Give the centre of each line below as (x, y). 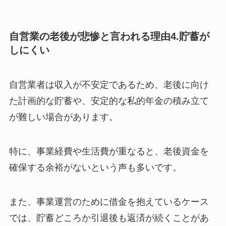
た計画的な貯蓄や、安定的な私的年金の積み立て (109, 101)
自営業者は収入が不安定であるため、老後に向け (109, 85)
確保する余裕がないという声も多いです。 (95, 167)
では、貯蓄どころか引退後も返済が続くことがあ (109, 218)
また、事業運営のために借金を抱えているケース (109, 202)
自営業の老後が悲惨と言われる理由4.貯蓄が (109, 36)
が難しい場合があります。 (63, 117)
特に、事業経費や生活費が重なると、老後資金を (109, 151)
